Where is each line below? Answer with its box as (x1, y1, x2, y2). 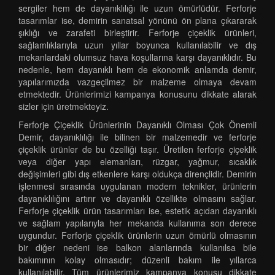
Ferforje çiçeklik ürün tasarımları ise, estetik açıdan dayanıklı (18, 204, 257, 217)
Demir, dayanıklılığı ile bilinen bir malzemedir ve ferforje (18, 131, 257, 143)
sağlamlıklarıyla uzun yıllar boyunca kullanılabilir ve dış (18, 39, 257, 51)
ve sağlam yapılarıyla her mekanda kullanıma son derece (18, 217, 257, 229)
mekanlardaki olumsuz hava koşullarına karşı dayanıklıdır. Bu (18, 51, 257, 63)
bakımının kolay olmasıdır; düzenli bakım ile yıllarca (18, 254, 257, 266)
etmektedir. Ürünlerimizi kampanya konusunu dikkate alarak (18, 88, 257, 100)
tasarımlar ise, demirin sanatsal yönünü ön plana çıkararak (18, 14, 257, 26)
